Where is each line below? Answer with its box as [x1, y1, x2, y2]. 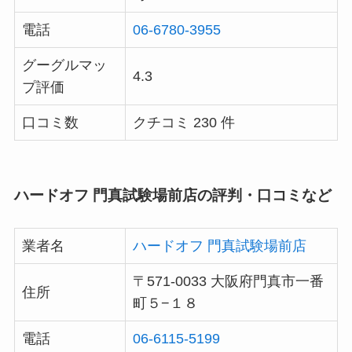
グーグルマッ [21, 57, 107, 74]
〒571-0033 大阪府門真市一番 [132, 273, 324, 289]
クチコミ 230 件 [132, 115, 235, 131]
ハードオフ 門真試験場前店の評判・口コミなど [13, 186, 332, 203]
